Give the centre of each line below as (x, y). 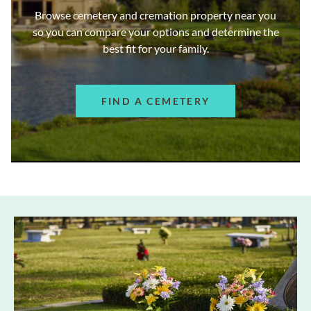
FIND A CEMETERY (155, 101)
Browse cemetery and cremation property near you (155, 15)
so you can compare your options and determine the (155, 31)
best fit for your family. (155, 48)
